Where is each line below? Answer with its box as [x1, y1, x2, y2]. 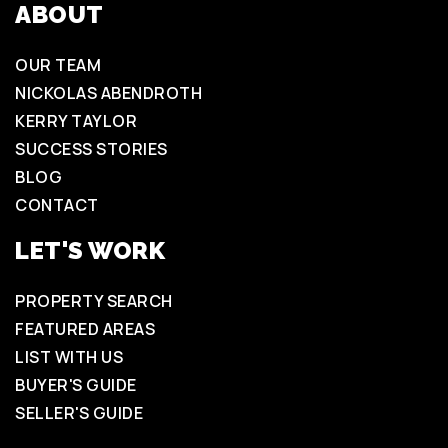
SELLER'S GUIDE [15, 402, 143, 424]
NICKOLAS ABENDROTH [15, 82, 202, 104]
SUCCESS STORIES [15, 138, 168, 160]
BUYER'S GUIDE [15, 374, 137, 396]
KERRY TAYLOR [15, 110, 137, 132]
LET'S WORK [15, 236, 165, 265]
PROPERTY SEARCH [15, 290, 173, 312]
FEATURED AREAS [15, 318, 155, 340]
